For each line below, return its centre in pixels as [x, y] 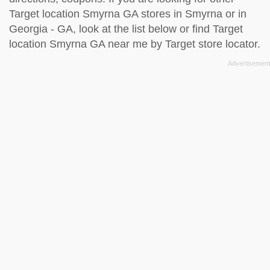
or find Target [210, 29]
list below [154, 29]
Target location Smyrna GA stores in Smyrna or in [128, 14]
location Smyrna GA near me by [87, 44]
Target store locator [211, 44]
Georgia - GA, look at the [71, 29]
